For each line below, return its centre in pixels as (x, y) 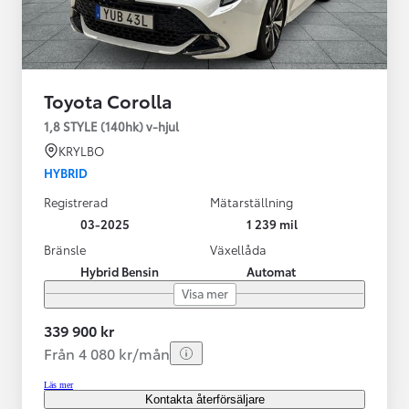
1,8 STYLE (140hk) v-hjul (111, 126)
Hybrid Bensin (120, 271)
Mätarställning (252, 201)
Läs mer (58, 384)
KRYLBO (81, 150)
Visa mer (204, 293)
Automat (271, 271)
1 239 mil (272, 223)
